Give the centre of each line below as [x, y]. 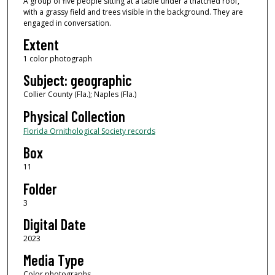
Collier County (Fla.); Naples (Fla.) [79, 95]
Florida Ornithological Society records [89, 131]
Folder [40, 188]
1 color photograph [57, 58]
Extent [41, 44]
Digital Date [54, 224]
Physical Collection [74, 116]
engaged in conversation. [67, 23]
